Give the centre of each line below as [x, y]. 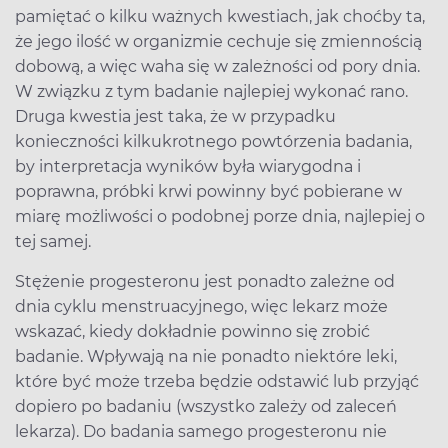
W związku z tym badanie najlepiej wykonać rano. [211, 91]
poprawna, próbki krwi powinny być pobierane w [208, 191]
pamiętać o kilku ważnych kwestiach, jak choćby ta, [220, 16]
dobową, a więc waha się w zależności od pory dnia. [217, 66]
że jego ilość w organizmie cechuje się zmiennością [218, 41]
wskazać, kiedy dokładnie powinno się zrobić [192, 331]
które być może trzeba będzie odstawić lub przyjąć [217, 381]
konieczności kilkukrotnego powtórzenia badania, [213, 141]
